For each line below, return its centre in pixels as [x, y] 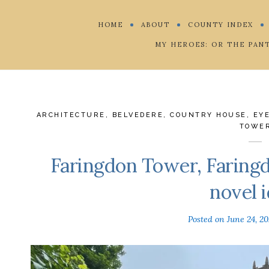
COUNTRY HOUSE [208, 115]
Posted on [208, 219]
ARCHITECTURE [71, 115]
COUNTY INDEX [220, 24]
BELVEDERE [138, 115]
